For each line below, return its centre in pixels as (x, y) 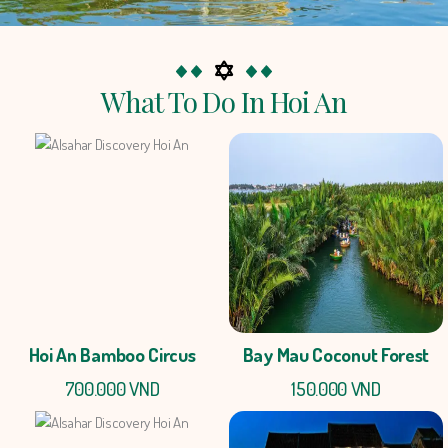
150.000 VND (336, 389)
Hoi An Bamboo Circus (112, 355)
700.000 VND (112, 389)
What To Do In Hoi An (224, 102)
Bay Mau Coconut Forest (336, 355)
